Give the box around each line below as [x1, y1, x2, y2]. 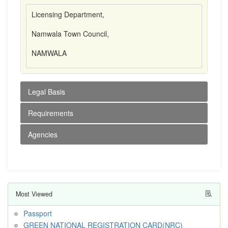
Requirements [28, 108, 73, 118]
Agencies [28, 129, 58, 139]
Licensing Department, [32, 9, 104, 19]
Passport [23, 208, 52, 218]
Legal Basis [28, 87, 65, 97]
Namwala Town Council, [32, 28, 109, 39]
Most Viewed [16, 189, 52, 198]
